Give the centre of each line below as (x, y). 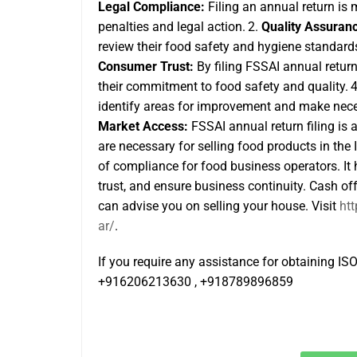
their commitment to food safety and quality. (223, 86)
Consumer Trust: (146, 67)
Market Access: (143, 126)
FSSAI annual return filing (263, 126)
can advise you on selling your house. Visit (219, 206)
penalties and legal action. (172, 27)
